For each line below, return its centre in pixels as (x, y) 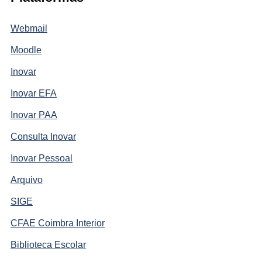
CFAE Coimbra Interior (57, 223)
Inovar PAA (34, 115)
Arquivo (26, 180)
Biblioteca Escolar (48, 244)
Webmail (29, 28)
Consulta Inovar (43, 136)
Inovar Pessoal (41, 158)
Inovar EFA (33, 93)
